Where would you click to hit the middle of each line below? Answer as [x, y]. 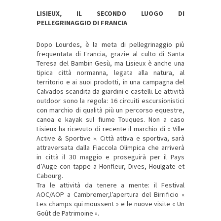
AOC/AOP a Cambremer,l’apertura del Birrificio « [110, 195]
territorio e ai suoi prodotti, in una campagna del [110, 82]
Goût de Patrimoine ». [68, 213]
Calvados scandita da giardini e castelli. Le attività [110, 92]
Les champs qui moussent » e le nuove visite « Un [110, 204]
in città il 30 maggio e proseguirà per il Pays [110, 157]
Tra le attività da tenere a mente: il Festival [110, 185]
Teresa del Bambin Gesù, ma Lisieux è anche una [110, 63]
